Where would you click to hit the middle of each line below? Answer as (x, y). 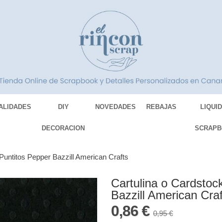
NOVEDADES (116, 107)
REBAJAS (162, 107)
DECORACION (63, 128)
